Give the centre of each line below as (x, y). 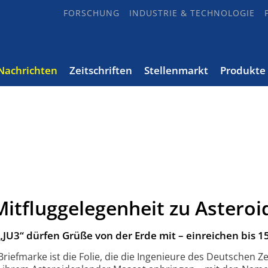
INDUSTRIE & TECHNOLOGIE (192, 13)
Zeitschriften (101, 70)
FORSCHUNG (92, 13)
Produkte (243, 70)
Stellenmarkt (176, 70)
